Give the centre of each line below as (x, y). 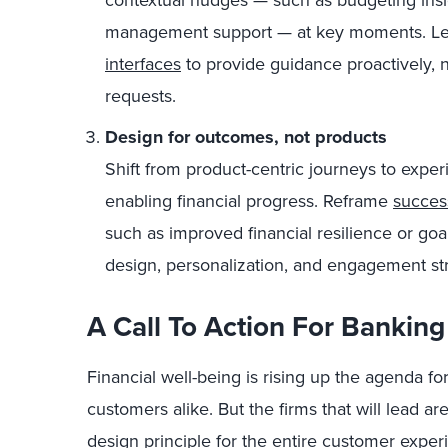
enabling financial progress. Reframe (249, 201)
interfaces (143, 64)
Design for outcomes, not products (246, 137)
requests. (140, 96)
